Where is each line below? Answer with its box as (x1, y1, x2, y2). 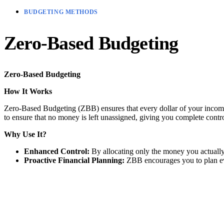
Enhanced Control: (24, 146, 89, 155)
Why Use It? (4, 129, 46, 138)
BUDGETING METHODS (24, 9, 98, 15)
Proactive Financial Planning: (24, 155, 124, 164)
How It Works (4, 86, 52, 95)
